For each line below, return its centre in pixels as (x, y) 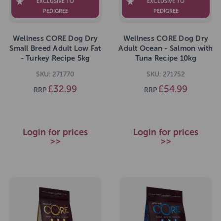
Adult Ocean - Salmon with (166, 49)
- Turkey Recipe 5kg (55, 58)
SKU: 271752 (166, 74)
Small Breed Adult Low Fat (55, 49)
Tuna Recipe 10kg (166, 58)
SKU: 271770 (55, 74)
